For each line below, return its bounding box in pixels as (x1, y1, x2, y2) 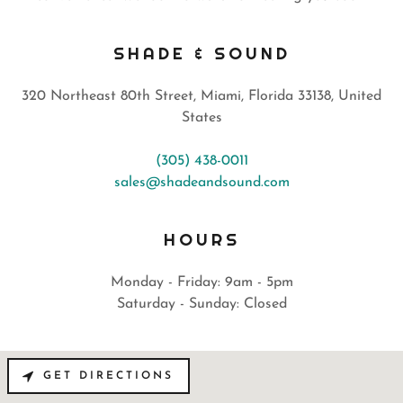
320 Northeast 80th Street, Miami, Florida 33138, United (22, 89, 381, 104)
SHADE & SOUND (112, 42, 291, 65)
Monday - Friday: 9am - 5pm (110, 275, 293, 291)
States (181, 111, 222, 126)
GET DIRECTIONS (43, 371, 174, 382)
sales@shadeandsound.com (113, 175, 290, 191)
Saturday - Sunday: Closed (116, 297, 287, 312)
